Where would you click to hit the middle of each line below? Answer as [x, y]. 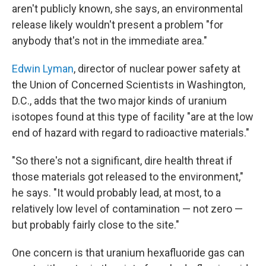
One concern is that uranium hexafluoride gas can [128, 253]
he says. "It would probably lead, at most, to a [116, 193]
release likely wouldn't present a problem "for [118, 25]
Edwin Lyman [43, 69]
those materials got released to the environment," [128, 177]
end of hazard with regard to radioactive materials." [131, 133]
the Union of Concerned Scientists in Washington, [129, 85]
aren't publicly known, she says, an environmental [127, 9]
